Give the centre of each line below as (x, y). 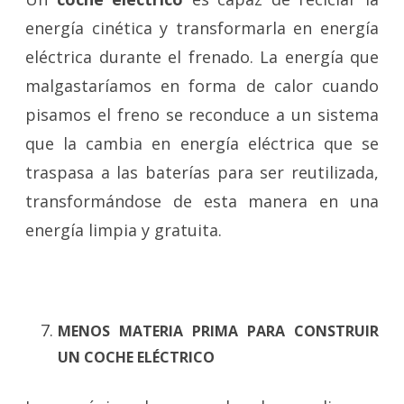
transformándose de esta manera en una (202, 201)
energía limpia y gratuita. (124, 230)
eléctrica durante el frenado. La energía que (202, 56)
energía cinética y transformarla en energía (202, 28)
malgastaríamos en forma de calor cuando (202, 85)
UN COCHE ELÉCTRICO (136, 357)
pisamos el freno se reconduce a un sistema (202, 114)
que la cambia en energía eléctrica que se (202, 143)
